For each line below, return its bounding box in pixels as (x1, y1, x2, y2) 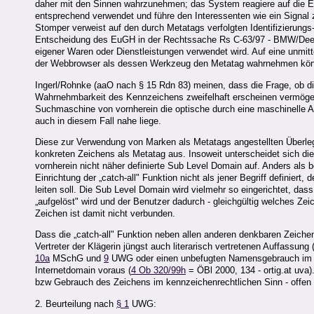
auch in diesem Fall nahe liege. (35, 115, 161, 126)
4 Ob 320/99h (131, 265, 186, 276)
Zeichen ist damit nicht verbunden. (35, 208, 175, 219)
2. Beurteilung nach (35, 298, 116, 309)
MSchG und (50, 253, 104, 264)
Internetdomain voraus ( (35, 265, 131, 276)
